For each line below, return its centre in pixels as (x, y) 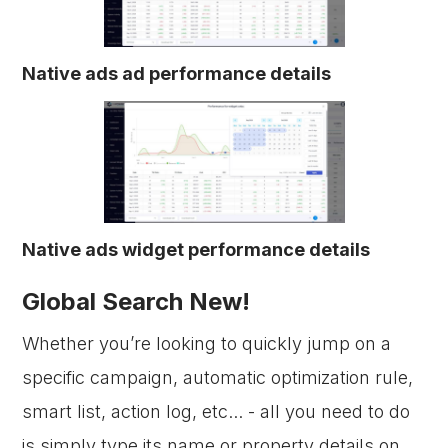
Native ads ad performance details (177, 73)
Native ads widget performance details (196, 249)
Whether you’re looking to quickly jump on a (207, 343)
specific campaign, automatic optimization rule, (218, 377)
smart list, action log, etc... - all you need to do (216, 411)
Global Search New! (136, 301)
